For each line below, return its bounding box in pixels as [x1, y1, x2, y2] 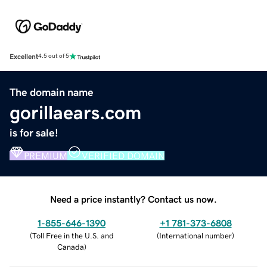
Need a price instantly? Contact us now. [50, 194, 217, 204]
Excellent [10, 52, 38, 60]
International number [159, 231, 232, 240]
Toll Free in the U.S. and [32, 231, 114, 240]
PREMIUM [24, 150, 67, 160]
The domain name [10, 86, 94, 98]
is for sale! [10, 127, 58, 138]
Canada [57, 243, 84, 251]
